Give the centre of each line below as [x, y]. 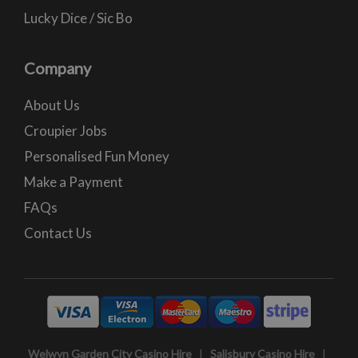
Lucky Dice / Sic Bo [78, 18]
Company [58, 68]
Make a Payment [74, 182]
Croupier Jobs [66, 131]
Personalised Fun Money [97, 156]
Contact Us [58, 233]
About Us [52, 105]
